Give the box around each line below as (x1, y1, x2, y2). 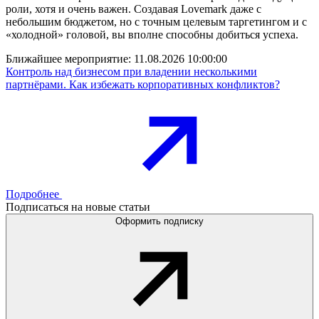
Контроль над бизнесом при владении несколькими (6, 66, 257, 78)
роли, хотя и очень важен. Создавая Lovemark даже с (6, 3, 261, 16)
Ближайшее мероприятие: (6, 53, 134, 66)
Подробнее (6, 188, 59, 201)
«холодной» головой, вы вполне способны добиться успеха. (6, 28, 298, 41)
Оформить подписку (115, 216, 204, 227)
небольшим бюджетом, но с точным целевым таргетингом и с (6, 16, 307, 28)
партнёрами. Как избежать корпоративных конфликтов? (6, 78, 280, 91)
